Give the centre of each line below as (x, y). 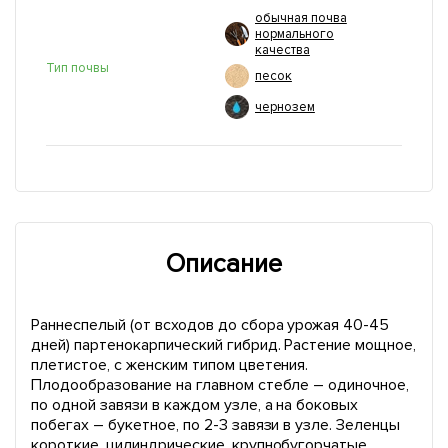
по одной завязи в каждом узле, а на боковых (195, 405)
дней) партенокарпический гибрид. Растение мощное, (224, 345)
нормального (294, 34)
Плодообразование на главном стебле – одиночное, (220, 385)
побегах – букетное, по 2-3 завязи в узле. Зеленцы (216, 425)
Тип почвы (77, 67)
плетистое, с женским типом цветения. (170, 365)
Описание (224, 264)
